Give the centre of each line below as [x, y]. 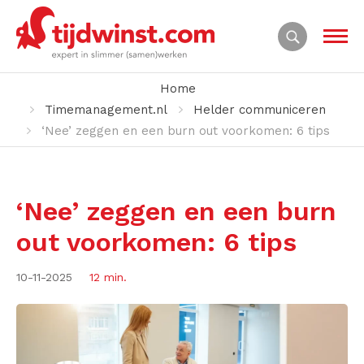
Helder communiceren [260, 110]
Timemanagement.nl [106, 110]
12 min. [108, 277]
